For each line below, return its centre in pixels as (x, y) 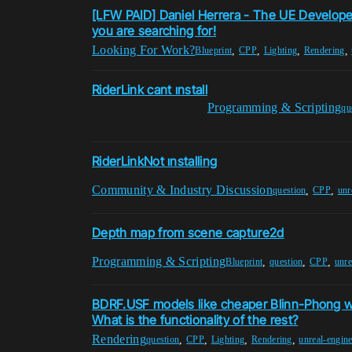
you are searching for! (154, 31)
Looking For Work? (144, 50)
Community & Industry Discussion (182, 190)
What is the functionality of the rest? (195, 320)
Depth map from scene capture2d (188, 233)
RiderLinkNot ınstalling (155, 161)
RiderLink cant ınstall (150, 90)
